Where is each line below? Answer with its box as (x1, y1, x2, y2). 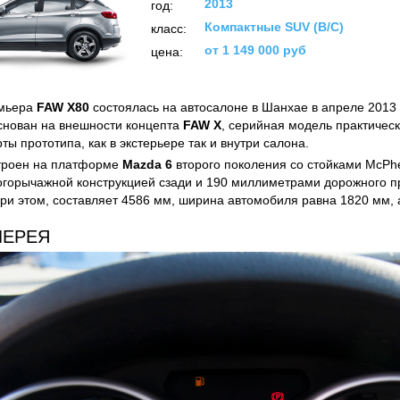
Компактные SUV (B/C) (204, 20, 344, 34)
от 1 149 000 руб (204, 43, 306, 57)
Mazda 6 (122, 157, 172, 171)
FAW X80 (37, 100, 89, 114)
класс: (151, 21, 187, 36)
